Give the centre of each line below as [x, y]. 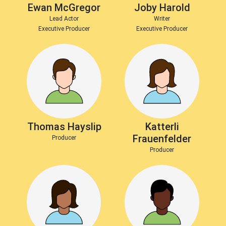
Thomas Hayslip [64, 127]
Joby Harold [162, 8]
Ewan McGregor [64, 8]
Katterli [162, 127]
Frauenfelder [162, 139]
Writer [162, 19]
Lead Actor [64, 19]
